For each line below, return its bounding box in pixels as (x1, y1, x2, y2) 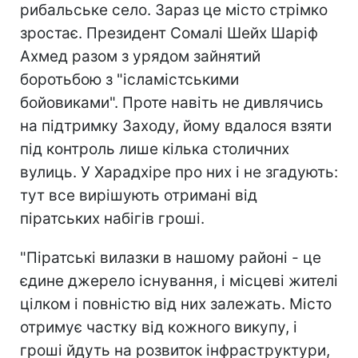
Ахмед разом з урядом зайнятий (20, 46, 261, 66)
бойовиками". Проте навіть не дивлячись (20, 93, 324, 112)
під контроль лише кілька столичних (20, 139, 289, 158)
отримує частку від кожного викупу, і (20, 317, 297, 336)
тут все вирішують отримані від (20, 185, 257, 205)
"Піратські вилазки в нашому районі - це (20, 248, 321, 267)
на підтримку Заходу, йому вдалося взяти (20, 116, 332, 135)
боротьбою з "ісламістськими (20, 70, 239, 89)
